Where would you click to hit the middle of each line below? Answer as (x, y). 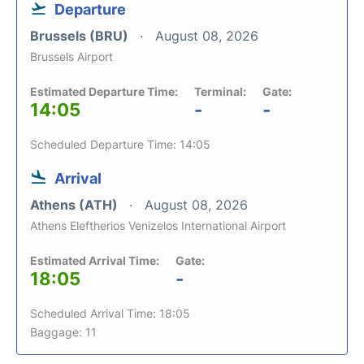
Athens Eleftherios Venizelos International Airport (158, 225)
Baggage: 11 (63, 331)
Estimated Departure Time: (104, 91)
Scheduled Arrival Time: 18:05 (110, 313)
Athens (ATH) (76, 204)
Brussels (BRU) (81, 35)
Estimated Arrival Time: (95, 260)
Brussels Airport (71, 56)
